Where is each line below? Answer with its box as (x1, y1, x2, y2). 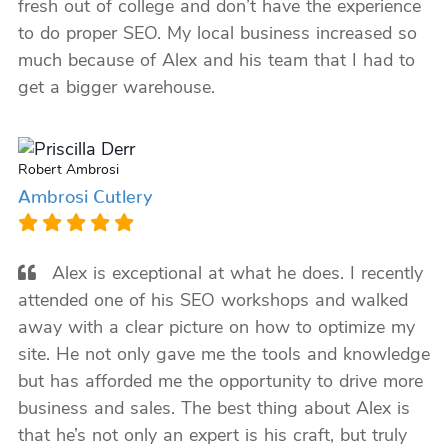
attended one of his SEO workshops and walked (17, 292, 408, 311)
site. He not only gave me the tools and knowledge (17, 346, 430, 365)
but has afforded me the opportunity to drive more (17, 373, 423, 392)
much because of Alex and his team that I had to (17, 52, 415, 71)
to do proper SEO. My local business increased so (17, 25, 417, 44)
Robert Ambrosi (17, 163, 119, 178)
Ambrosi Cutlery (17, 185, 152, 198)
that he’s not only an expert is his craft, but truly (17, 427, 407, 446)
